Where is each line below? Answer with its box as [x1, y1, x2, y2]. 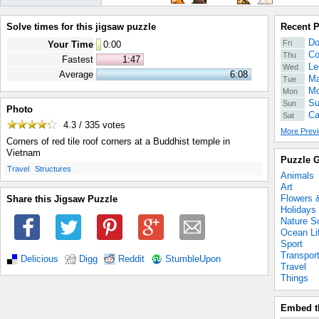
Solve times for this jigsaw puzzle [6, 21, 156, 32]
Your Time [48, 39, 93, 50]
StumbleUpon [165, 253, 221, 264]
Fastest [62, 54, 93, 65]
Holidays [281, 204, 316, 215]
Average [59, 69, 93, 80]
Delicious [21, 253, 58, 264]
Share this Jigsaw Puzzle [6, 194, 117, 205]
